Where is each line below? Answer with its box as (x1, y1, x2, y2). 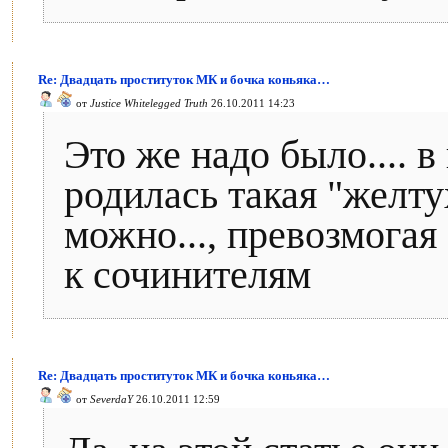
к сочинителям (64, 253, 311, 297)
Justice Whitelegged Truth (90, 97, 208, 109)
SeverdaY (90, 393, 133, 405)
